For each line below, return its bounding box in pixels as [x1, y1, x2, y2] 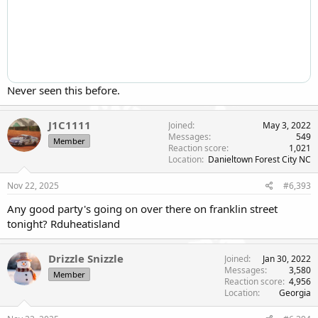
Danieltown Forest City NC [208, 153, 311, 165]
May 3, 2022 [263, 119, 311, 131]
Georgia [279, 286, 311, 299]
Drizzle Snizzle [48, 251, 124, 265]
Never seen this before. [7, 82, 120, 97]
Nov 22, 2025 [7, 179, 59, 192]
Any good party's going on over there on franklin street [7, 201, 278, 216]
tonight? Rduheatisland [7, 216, 120, 231]
